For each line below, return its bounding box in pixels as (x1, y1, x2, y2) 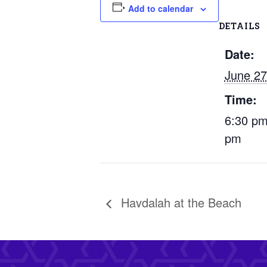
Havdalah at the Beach (117, 193, 241, 211)
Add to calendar (128, 2, 193, 14)
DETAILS (218, 20, 260, 32)
